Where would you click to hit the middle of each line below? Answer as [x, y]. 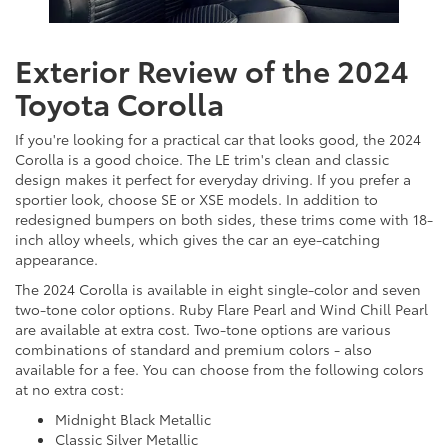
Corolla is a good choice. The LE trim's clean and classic [202, 159]
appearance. [56, 259]
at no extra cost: [69, 389]
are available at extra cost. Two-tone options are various [203, 329]
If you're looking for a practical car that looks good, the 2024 [218, 139]
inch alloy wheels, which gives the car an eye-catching [197, 239]
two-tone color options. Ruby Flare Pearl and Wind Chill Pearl [221, 309]
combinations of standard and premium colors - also [193, 349]
